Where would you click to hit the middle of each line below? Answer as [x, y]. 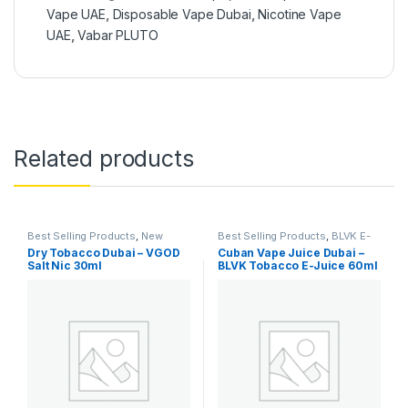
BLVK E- [351, 235]
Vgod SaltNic [143, 245]
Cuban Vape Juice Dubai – [291, 252]
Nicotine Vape [300, 14]
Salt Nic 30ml [65, 265]
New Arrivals [324, 245]
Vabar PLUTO [118, 35]
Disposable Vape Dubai [182, 14]
